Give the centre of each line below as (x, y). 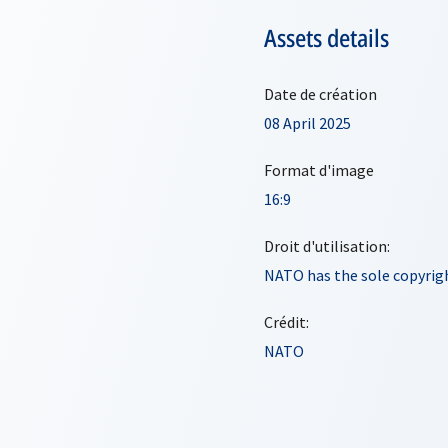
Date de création (320, 94)
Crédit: (286, 322)
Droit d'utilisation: (327, 246)
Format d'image (319, 170)
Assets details (326, 37)
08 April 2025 (307, 123)
